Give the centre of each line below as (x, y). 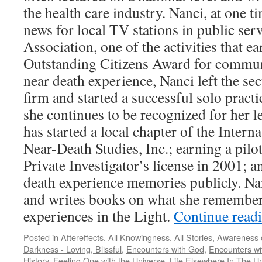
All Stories (193, 237)
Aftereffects (82, 237)
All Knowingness (139, 237)
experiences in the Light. (99, 216)
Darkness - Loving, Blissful (73, 249)
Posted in (41, 237)
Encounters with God (165, 249)
